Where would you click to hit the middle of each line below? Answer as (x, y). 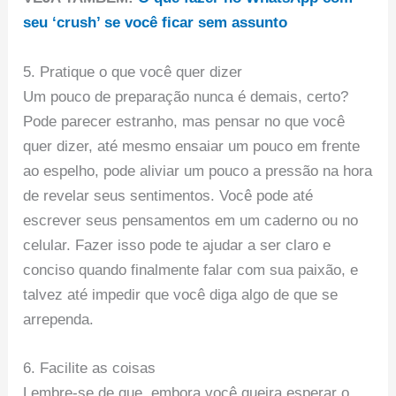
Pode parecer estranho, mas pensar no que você (184, 121)
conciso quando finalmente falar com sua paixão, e (191, 270)
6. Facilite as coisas (90, 368)
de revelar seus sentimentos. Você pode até (168, 195)
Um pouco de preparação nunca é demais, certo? (186, 96)
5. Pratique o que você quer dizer (133, 72)
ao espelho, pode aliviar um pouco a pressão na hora (198, 171)
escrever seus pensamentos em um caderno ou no (191, 220)
